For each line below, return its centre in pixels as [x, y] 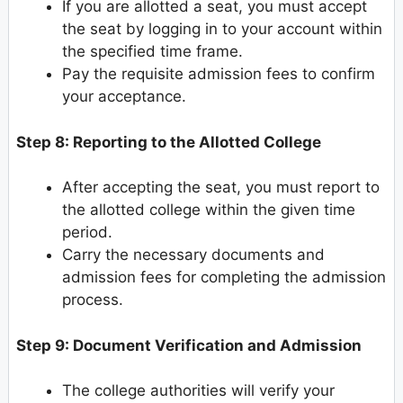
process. [93, 300]
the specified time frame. [152, 52]
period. [87, 233]
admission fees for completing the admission [224, 278]
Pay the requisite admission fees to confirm [219, 74]
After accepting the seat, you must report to [221, 188]
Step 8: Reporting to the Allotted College [169, 142]
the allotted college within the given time [209, 210]
